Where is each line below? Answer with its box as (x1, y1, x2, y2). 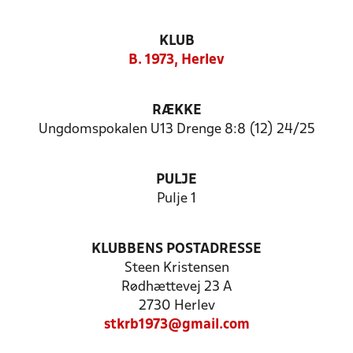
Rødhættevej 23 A (121, 281, 232, 294)
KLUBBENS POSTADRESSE (91, 243, 262, 256)
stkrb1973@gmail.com (103, 318, 250, 332)
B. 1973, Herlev (128, 54, 225, 67)
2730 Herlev (138, 299, 215, 313)
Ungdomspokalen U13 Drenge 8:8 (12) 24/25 (38, 123, 315, 136)
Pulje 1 (157, 192, 196, 206)
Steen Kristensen (124, 262, 229, 275)
